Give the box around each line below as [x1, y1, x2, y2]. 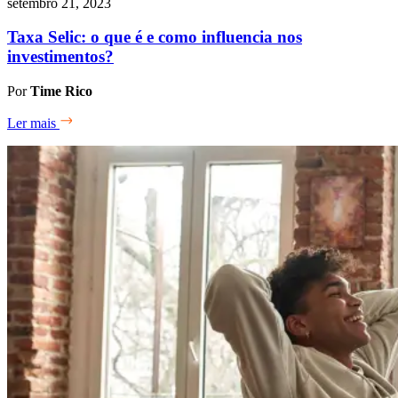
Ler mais [7, 115, 60, 131]
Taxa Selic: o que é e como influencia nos [7, 28, 302, 47]
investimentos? [7, 47, 114, 67]
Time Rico [30, 84, 92, 99]
